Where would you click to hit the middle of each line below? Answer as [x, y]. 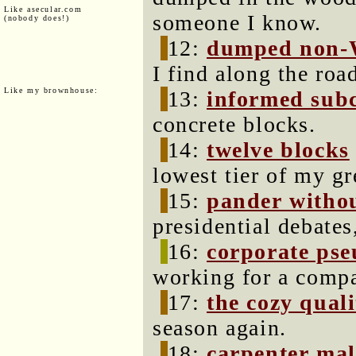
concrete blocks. [234, 124]
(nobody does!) [37, 17]
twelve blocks [278, 150]
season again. [220, 328]
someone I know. [238, 23]
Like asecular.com [43, 9]
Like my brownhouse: [51, 90]
